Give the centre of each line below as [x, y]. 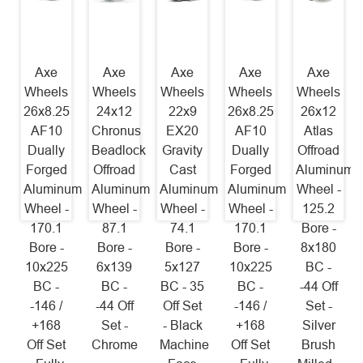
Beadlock [119, 150]
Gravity [182, 150]
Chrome [115, 344]
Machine [185, 344]
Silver [318, 325]
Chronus [117, 130]
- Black [182, 325]
